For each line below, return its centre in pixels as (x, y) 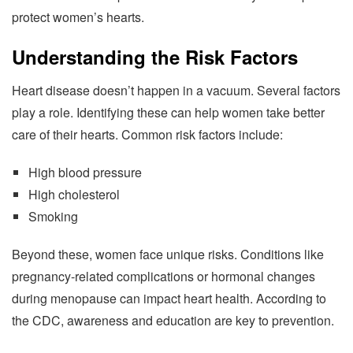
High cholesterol (74, 195)
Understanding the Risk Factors (155, 57)
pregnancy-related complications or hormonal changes (163, 277)
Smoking (53, 217)
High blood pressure (85, 173)
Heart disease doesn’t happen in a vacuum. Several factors (176, 91)
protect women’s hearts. (78, 17)
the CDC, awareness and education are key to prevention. (173, 321)
